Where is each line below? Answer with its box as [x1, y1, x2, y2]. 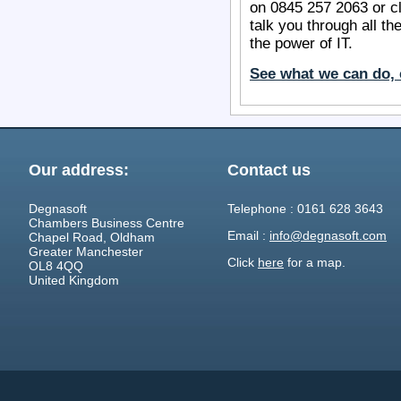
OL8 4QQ [29, 258, 83, 273]
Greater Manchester [29, 243, 143, 259]
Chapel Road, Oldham [29, 229, 155, 244]
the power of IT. [250, 35, 353, 53]
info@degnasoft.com [269, 227, 387, 243]
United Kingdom [29, 272, 119, 287]
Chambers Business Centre [29, 215, 184, 230]
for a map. [284, 254, 346, 269]
